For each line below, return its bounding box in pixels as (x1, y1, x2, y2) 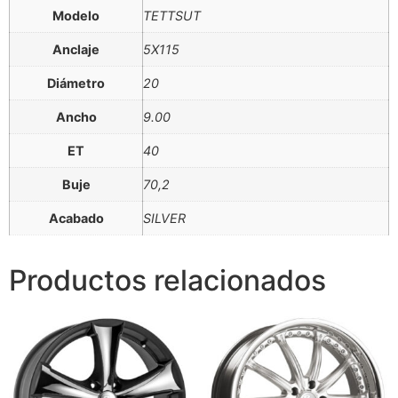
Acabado (48, 210, 104, 226)
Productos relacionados (9, 262, 326, 298)
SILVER (143, 210, 186, 226)
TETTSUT (143, 7, 201, 23)
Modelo (52, 7, 99, 23)
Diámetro (47, 75, 105, 91)
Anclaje (52, 41, 99, 57)
